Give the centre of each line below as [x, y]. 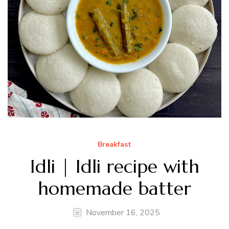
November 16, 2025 [123, 212]
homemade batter [114, 188]
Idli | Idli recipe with [114, 166]
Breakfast [114, 144]
